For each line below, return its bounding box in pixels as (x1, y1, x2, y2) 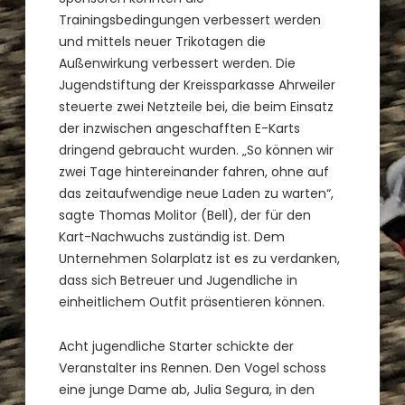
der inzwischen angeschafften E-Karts (59, 118, 301, 137)
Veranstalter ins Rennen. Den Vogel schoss (59, 359, 327, 378)
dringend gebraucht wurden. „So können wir (59, 140, 334, 159)
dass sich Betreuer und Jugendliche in (59, 270, 298, 289)
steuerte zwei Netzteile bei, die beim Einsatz (59, 97, 334, 116)
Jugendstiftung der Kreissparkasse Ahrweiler (59, 75, 336, 94)
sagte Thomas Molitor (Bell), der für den (59, 205, 312, 224)
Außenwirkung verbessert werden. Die (59, 53, 297, 72)
